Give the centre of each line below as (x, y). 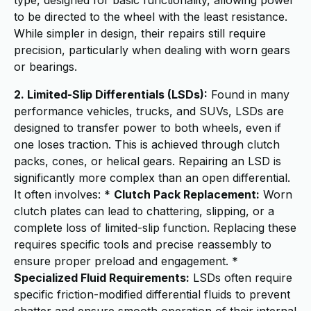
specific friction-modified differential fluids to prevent (152, 294)
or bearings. (45, 67)
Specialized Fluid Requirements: (102, 278)
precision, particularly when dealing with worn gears (152, 50)
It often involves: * (64, 194)
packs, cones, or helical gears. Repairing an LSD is (148, 161)
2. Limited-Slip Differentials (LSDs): (111, 94)
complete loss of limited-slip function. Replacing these (155, 228)
